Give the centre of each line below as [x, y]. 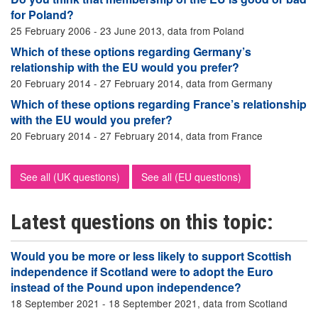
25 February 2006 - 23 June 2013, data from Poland [127, 31]
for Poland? [42, 15]
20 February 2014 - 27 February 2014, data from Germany [142, 83]
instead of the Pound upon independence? [126, 287]
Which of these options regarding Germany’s [131, 51]
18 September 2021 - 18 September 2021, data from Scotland [149, 303]
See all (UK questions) [70, 177]
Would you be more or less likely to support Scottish [151, 256]
